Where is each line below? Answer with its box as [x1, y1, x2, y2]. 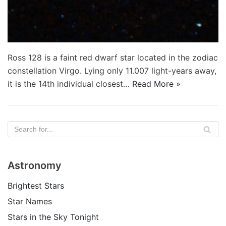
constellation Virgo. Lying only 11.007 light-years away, [8, 66, 216, 76]
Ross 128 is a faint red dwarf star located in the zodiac [8, 52, 218, 63]
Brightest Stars [8, 181, 64, 191]
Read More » [132, 79, 181, 89]
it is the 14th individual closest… [8, 79, 132, 89]
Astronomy [8, 159, 62, 172]
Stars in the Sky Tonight [8, 212, 99, 222]
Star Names [8, 196, 52, 207]
